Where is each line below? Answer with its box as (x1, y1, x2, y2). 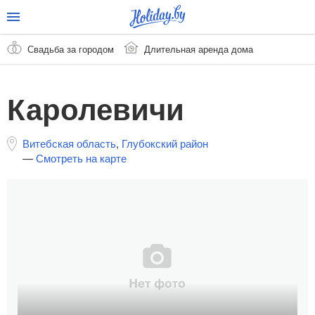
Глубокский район (122, 136, 208, 151)
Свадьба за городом (27, 41, 114, 56)
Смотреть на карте (36, 150, 127, 166)
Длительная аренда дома (144, 41, 253, 56)
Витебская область (22, 136, 116, 151)
